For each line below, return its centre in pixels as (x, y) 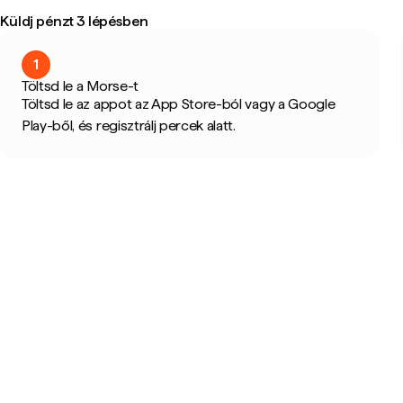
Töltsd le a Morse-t (80, 86)
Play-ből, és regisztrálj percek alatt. (129, 125)
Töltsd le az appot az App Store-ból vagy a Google (179, 104)
